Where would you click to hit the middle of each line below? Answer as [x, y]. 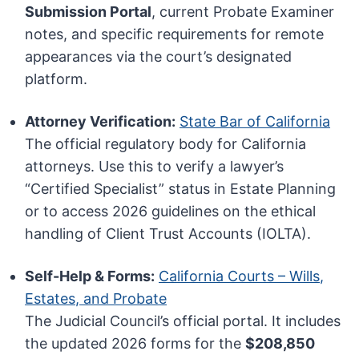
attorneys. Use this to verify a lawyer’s [155, 167]
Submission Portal [89, 12]
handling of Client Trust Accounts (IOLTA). [168, 234]
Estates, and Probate [96, 299]
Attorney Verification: [101, 122]
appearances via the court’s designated [159, 57]
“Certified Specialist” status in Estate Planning [181, 189]
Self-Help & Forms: [90, 276]
